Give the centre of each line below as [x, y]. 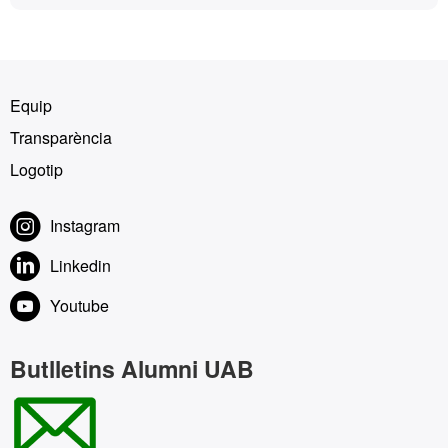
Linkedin [80, 265]
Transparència [61, 137]
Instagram [85, 225]
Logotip [36, 169]
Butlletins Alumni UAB [132, 368]
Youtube [79, 305]
